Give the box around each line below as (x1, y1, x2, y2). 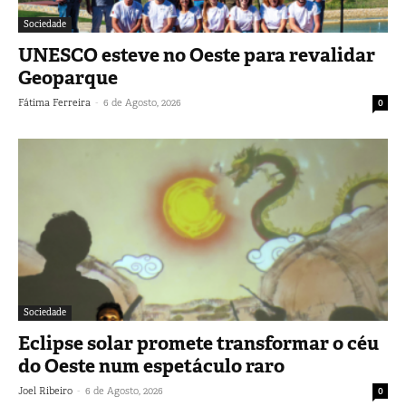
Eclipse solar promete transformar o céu (18, 331, 379, 357)
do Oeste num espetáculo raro (18, 353, 285, 380)
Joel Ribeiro (18, 384, 72, 398)
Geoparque (18, 64, 118, 91)
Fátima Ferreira (18, 95, 91, 109)
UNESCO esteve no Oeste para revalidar (18, 42, 375, 68)
